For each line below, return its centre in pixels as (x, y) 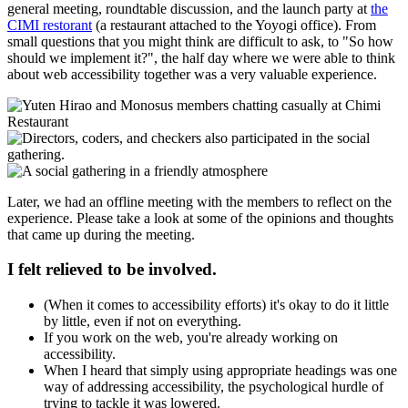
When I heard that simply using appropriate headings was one (220, 370)
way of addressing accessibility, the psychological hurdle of (214, 386)
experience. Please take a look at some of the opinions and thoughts (200, 218)
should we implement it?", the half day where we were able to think (201, 57)
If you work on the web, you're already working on (191, 337)
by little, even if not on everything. (143, 321)
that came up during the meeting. (101, 234)
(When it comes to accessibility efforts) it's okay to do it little (216, 304)
